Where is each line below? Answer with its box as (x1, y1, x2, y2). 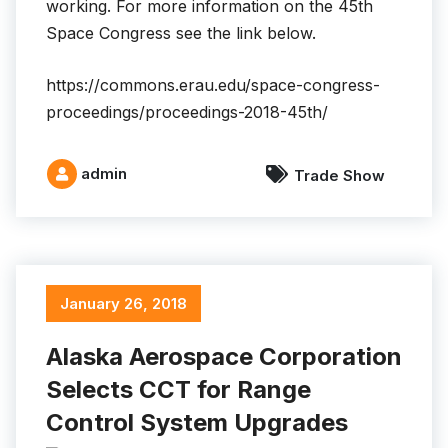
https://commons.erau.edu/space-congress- (46, 75, 380, 96)
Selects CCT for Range (46, 375, 311, 405)
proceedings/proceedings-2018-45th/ (46, 102, 328, 123)
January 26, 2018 (60, 294, 187, 314)
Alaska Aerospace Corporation (46, 342, 402, 372)
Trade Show (294, 165, 385, 185)
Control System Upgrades (46, 408, 348, 438)
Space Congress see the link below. (46, 23, 316, 44)
